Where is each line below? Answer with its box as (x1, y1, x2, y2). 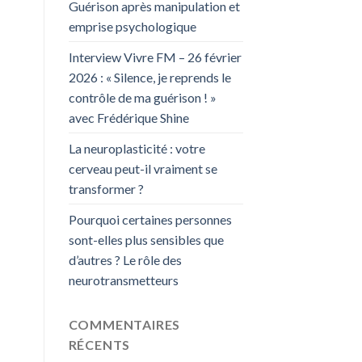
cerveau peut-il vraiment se (68, 160, 217, 176)
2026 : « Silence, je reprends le (68, 69, 231, 85)
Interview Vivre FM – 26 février (68, 48, 242, 65)
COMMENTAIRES (68, 316, 181, 332)
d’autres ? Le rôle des (68, 251, 182, 267)
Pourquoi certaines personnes (68, 211, 232, 227)
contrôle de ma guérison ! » (68, 89, 217, 105)
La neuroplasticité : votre (68, 140, 205, 156)
